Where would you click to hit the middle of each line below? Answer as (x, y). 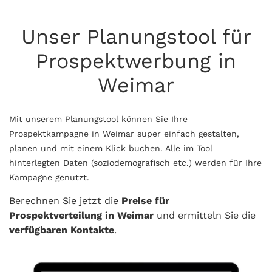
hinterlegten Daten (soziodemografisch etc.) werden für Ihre (135, 162)
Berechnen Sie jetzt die (65, 200)
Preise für (145, 200)
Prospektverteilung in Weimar (81, 215)
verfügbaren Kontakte (62, 229)
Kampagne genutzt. (49, 177)
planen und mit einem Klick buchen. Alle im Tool (111, 148)
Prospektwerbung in (136, 60)
